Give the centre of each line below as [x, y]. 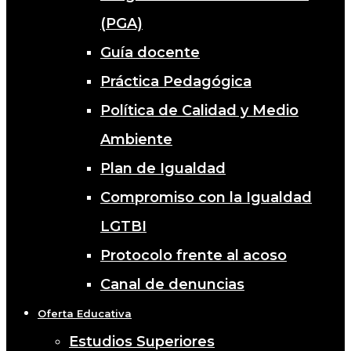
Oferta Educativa [85, 313]
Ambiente [136, 139]
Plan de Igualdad [163, 168]
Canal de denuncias [172, 284]
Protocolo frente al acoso [194, 255]
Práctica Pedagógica [176, 81]
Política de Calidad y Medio [199, 110]
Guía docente [150, 52]
